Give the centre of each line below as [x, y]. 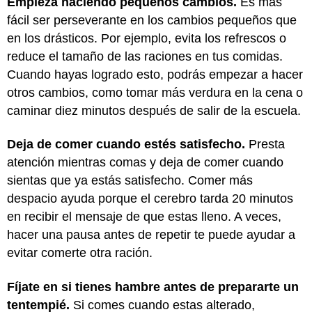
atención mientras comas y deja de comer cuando [145, 162]
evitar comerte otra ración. [81, 253]
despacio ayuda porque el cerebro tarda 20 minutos [150, 198]
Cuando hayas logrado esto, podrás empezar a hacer [155, 74]
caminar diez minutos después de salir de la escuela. [156, 110]
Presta [267, 144]
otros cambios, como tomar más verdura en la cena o [155, 92]
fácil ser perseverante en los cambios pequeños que [152, 20]
